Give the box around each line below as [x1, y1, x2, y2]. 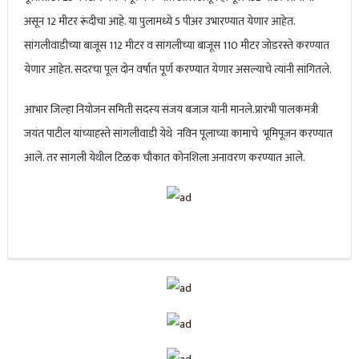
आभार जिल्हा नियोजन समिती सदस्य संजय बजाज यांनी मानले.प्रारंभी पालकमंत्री [23, 100, 318, 119]
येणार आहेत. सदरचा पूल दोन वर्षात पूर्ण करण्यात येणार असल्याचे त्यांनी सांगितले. [23, 60, 332, 79]
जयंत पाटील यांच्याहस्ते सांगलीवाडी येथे [23, 124, 175, 143]
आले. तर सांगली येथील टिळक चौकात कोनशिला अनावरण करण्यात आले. [23, 148, 305, 167]
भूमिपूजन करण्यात [260, 124, 333, 143]
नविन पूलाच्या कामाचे [174, 124, 260, 143]
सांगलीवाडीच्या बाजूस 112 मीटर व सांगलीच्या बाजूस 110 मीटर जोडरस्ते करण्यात [23, 36, 329, 55]
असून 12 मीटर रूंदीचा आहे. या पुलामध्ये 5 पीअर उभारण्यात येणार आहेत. [23, 12, 295, 31]
